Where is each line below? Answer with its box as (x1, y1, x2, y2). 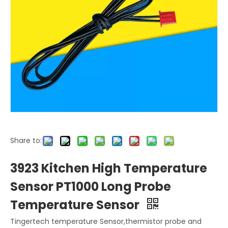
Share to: (10, 135, 42, 146)
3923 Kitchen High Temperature (10, 160, 207, 177)
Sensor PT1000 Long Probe (10, 178, 171, 195)
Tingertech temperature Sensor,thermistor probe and (10, 216, 202, 226)
